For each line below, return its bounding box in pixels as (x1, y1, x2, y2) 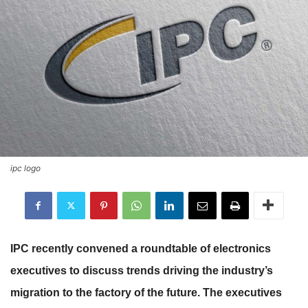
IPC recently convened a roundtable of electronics (10, 242, 271, 254)
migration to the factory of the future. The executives (10, 286, 282, 298)
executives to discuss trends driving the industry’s (10, 264, 273, 276)
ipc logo (10, 162, 41, 173)
